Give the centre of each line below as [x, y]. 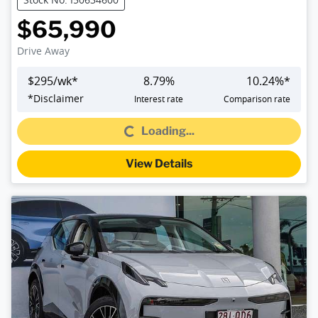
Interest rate [159, 99]
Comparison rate [257, 99]
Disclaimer [59, 99]
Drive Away [43, 51]
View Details [159, 164]
